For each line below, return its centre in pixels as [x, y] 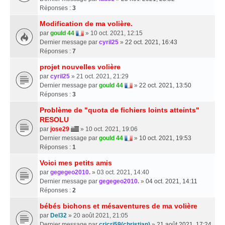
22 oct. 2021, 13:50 [165, 85]
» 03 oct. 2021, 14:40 [120, 172]
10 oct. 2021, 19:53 [165, 138]
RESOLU [54, 119]
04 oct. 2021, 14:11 [172, 181]
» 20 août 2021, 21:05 [97, 215]
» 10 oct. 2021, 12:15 [113, 33]
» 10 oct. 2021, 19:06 [108, 129]
